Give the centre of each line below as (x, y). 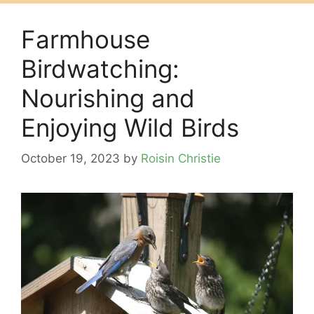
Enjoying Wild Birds (130, 127)
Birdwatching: (100, 68)
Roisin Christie (181, 159)
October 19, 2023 (70, 159)
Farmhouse (86, 39)
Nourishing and (108, 98)
